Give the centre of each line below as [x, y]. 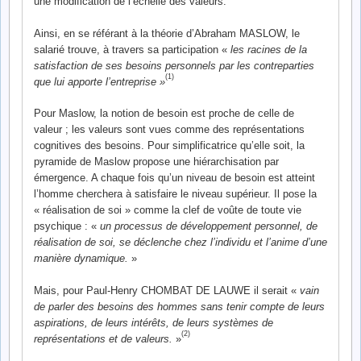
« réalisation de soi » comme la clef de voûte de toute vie [168, 210]
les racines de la [269, 49]
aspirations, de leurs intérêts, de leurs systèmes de [154, 322]
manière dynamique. [81, 259]
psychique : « [67, 226]
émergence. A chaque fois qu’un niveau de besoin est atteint [174, 178]
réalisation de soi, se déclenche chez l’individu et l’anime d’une [180, 243]
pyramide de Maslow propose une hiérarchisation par [156, 162]
